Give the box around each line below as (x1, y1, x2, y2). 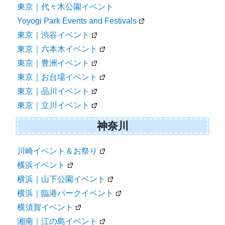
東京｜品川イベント (17, 86, 90, 95)
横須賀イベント (17, 203, 74, 212)
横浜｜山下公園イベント (17, 175, 106, 184)
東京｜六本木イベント (17, 44, 98, 53)
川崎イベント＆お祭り (17, 147, 98, 156)
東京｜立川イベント (17, 100, 90, 109)
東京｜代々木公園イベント (17, 2, 114, 11)
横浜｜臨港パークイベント (17, 189, 114, 198)
